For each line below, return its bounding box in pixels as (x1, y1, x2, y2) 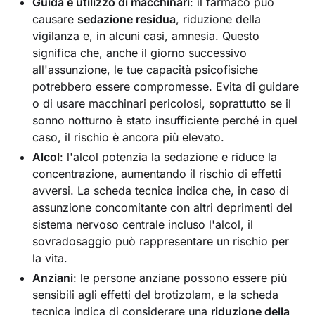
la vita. (32, 250, 68, 265)
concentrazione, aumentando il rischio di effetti (32, 166, 282, 181)
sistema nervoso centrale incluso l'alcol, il (32, 217, 254, 231)
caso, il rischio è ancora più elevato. (32, 129, 225, 144)
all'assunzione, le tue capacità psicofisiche (32, 62, 259, 77)
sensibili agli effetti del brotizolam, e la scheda (32, 287, 279, 302)
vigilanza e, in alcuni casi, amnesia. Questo (32, 28, 260, 43)
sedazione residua (77, 11, 176, 26)
